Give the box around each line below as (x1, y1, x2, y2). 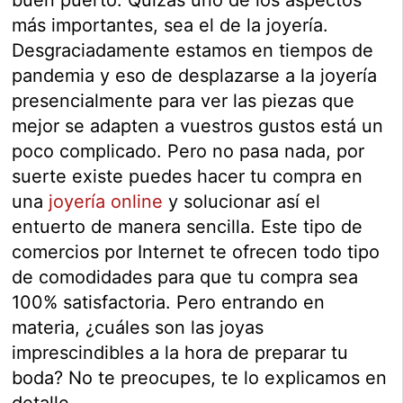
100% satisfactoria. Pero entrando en (12, 291, 326, 313)
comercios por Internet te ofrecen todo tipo (12, 240, 381, 263)
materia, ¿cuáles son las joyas (12, 316, 264, 338)
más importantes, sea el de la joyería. (12, 13, 329, 36)
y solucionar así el (163, 190, 321, 212)
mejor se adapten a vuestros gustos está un (12, 114, 384, 137)
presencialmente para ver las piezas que (12, 89, 355, 112)
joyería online (49, 190, 164, 212)
